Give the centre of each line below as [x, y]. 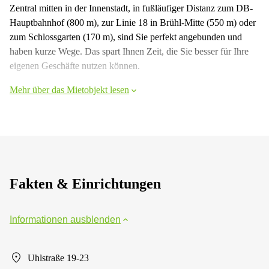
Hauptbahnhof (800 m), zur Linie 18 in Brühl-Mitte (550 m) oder [133, 22]
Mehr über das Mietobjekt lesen [69, 89]
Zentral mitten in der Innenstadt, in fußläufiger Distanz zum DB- [131, 8]
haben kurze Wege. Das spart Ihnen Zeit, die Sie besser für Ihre [129, 51]
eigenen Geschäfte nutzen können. [75, 65]
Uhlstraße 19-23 [58, 258]
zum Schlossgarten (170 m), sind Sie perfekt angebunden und [126, 37]
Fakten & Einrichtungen [85, 183]
